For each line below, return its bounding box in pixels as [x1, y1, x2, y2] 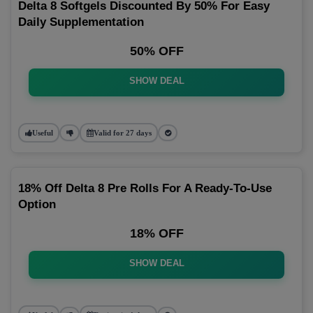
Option [18, 198, 56, 211]
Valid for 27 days [93, 128, 152, 137]
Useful [31, 128, 53, 137]
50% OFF [129, 44, 184, 58]
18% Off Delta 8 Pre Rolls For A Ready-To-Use [18, 182, 272, 195]
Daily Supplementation [18, 15, 144, 29]
